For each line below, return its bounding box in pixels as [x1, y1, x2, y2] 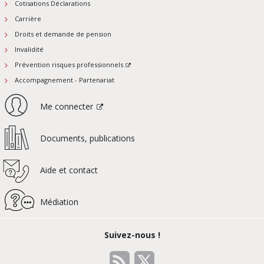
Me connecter [40, 101, 93, 113]
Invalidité [15, 45, 44, 54]
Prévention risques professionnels [15, 60, 123, 70]
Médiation [40, 196, 78, 208]
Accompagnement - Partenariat [15, 75, 114, 85]
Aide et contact [40, 164, 98, 176]
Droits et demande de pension [15, 29, 111, 39]
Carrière [15, 14, 41, 24]
